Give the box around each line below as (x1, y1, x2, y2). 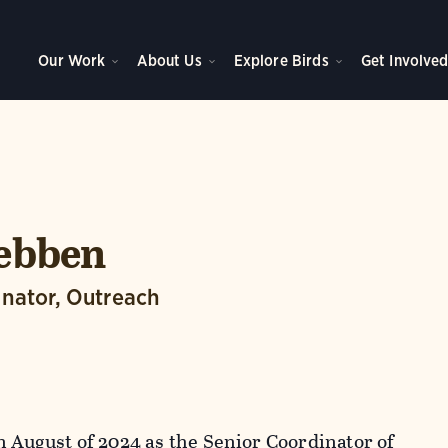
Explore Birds (233, 51, 329, 70)
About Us (137, 51, 202, 70)
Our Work (38, 51, 106, 70)
